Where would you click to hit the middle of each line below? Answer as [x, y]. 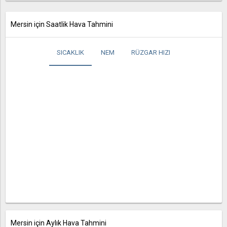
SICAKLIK [70, 52]
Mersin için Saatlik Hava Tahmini [62, 24]
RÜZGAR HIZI [151, 52]
